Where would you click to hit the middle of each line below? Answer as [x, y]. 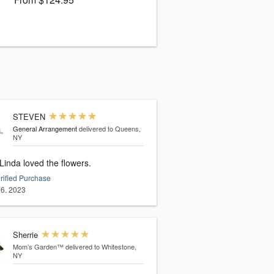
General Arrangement [45, 129]
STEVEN [29, 117]
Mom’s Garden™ [38, 247]
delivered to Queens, [109, 129]
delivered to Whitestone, [101, 247]
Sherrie [25, 235]
